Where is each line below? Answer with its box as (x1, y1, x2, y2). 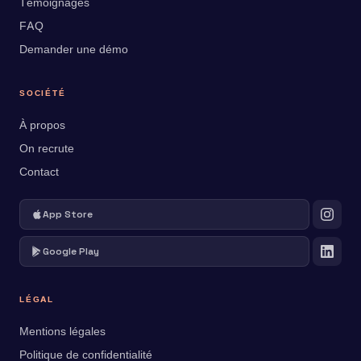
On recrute (19, 140, 74, 155)
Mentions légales (19, 323, 106, 338)
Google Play (43, 244, 99, 258)
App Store (43, 207, 93, 221)
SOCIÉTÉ (19, 87, 66, 98)
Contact (19, 164, 59, 178)
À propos (19, 117, 65, 131)
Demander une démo (19, 41, 128, 56)
